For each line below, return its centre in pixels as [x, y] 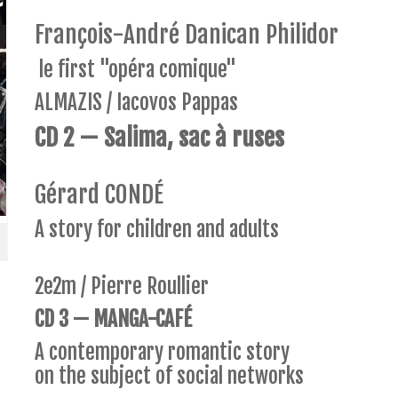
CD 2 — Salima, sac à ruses [159, 137]
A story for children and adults [156, 229]
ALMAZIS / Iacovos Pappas [136, 102]
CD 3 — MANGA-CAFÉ [113, 319]
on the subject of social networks [169, 376]
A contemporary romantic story [162, 352]
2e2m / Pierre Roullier [121, 286]
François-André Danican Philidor [186, 34]
